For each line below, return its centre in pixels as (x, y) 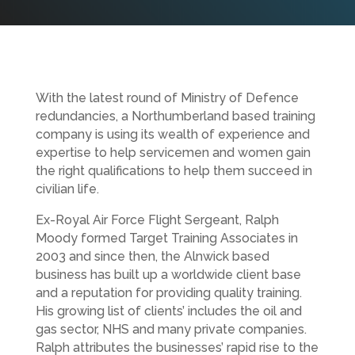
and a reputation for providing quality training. (168, 293)
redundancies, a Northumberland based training (175, 116)
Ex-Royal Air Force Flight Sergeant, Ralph (157, 220)
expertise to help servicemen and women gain (173, 153)
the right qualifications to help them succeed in (174, 171)
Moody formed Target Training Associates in (166, 239)
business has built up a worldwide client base (168, 275)
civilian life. (67, 189)
